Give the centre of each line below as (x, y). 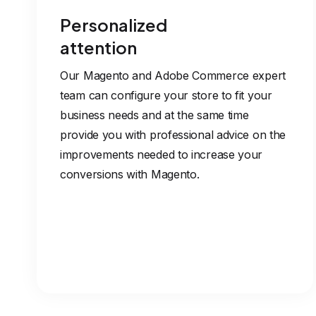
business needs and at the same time (154, 115)
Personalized (114, 25)
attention (98, 47)
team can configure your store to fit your (166, 95)
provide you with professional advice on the (173, 135)
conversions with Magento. (130, 174)
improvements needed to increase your (162, 154)
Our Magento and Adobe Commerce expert (173, 75)
